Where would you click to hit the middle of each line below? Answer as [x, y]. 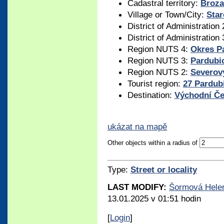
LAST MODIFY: [138, 187]
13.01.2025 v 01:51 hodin [154, 199]
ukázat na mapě [137, 126]
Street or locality [164, 170]
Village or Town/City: [167, 14]
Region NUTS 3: [159, 60]
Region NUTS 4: [159, 49]
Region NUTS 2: [159, 72]
